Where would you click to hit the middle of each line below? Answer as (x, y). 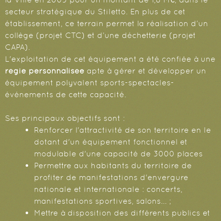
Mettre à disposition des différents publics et (122, 213)
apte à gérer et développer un (145, 71)
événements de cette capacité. (66, 95)
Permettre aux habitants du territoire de (113, 166)
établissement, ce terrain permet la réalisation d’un (107, 24)
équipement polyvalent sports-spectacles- (90, 83)
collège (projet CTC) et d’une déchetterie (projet (100, 36)
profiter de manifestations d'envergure (111, 178)
